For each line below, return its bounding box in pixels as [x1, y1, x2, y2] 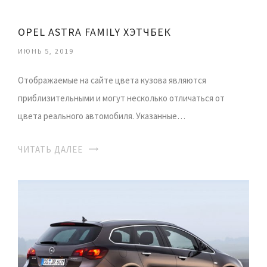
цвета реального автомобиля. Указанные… [18, 110, 185, 122]
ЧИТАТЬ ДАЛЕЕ [18, 143, 83, 155]
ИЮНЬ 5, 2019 [18, 46, 74, 55]
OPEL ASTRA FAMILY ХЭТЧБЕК [18, 24, 171, 39]
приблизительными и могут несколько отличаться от [18, 92, 225, 104]
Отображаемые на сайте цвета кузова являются [18, 74, 206, 86]
